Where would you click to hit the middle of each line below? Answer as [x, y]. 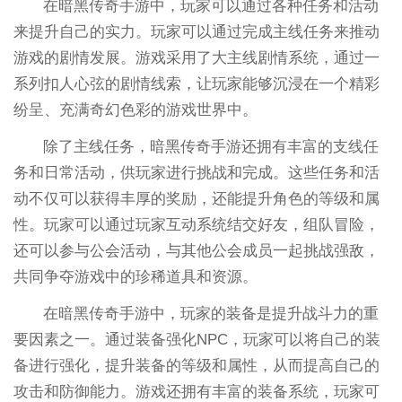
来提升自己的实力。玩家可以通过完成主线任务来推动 [196, 31]
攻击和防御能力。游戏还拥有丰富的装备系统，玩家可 [196, 391]
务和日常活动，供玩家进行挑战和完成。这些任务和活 [196, 172]
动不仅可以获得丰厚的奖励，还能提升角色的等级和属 [196, 198]
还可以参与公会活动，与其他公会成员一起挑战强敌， [196, 250]
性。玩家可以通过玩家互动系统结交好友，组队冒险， [196, 224]
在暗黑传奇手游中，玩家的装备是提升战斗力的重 [211, 313]
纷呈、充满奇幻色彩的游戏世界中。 [135, 109]
